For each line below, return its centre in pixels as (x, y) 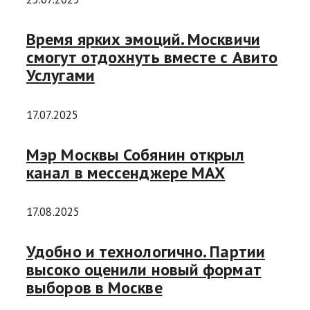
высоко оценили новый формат (144, 270)
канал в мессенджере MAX (126, 172)
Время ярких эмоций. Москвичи (143, 39)
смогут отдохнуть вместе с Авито (152, 57)
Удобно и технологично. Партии (146, 252)
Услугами (61, 75)
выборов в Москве (94, 288)
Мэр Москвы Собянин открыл (136, 154)
